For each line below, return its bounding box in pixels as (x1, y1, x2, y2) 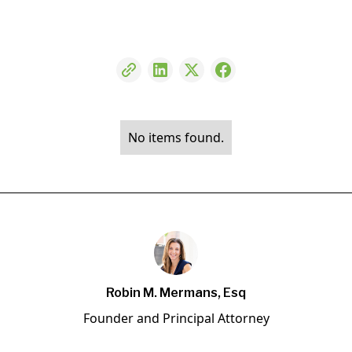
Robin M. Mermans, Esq (106, 285, 246, 301)
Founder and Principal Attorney (82, 310, 269, 328)
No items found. (128, 128, 224, 146)
